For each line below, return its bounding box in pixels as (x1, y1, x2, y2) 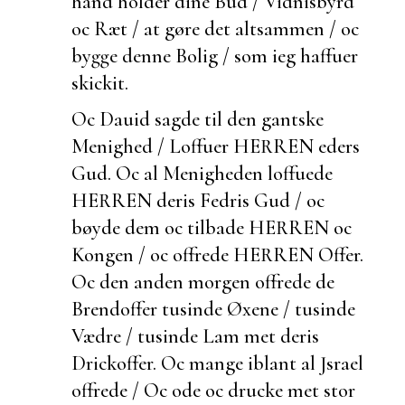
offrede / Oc (71, 377, 172, 402)
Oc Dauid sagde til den (71, 106, 261, 131)
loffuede (268, 160, 333, 185)
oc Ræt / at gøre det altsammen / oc (71, 15, 359, 41)
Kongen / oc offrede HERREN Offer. (71, 241, 363, 267)
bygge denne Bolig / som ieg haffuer (71, 42, 358, 68)
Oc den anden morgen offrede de (71, 268, 334, 294)
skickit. (71, 70, 128, 95)
